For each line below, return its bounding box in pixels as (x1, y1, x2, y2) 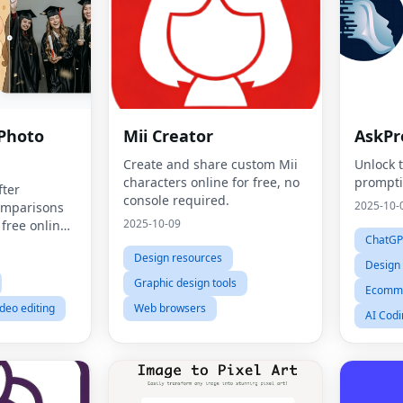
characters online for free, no (123, 174, 300, 191)
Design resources (134, 250, 222, 265)
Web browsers (134, 300, 206, 316)
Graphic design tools (134, 275, 237, 291)
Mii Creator (123, 125, 213, 147)
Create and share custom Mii (123, 156, 298, 173)
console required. (123, 192, 229, 209)
